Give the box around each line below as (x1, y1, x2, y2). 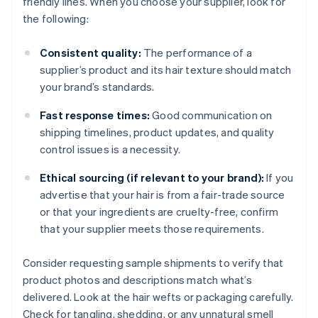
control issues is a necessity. (40, 142, 180, 157)
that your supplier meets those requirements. (40, 221, 264, 236)
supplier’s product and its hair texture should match (40, 62, 292, 77)
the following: (23, 11, 89, 26)
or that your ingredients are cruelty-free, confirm (40, 204, 279, 219)
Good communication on (150, 108, 273, 123)
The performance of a (141, 45, 253, 60)
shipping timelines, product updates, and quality (40, 125, 275, 140)
